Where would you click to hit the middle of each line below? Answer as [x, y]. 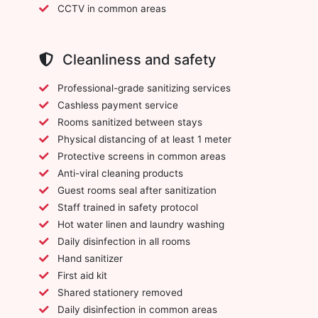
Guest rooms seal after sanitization [137, 190]
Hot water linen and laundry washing [141, 224]
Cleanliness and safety [137, 59]
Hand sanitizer [90, 258]
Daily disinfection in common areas [137, 309]
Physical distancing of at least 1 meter [144, 139]
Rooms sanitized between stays [130, 122]
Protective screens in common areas [142, 156]
